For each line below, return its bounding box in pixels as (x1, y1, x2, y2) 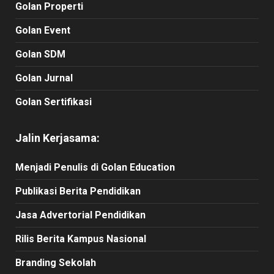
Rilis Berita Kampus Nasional (15, 232, 146, 245)
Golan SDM (15, 48, 65, 60)
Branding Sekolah (15, 256, 96, 268)
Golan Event (15, 24, 70, 36)
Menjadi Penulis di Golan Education (15, 161, 175, 173)
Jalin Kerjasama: (15, 131, 100, 144)
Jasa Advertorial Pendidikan (15, 209, 146, 221)
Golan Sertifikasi (15, 95, 92, 108)
